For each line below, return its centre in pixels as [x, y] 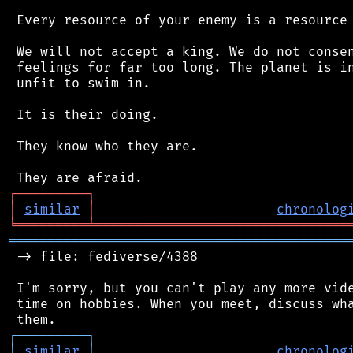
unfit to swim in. [80, 83]
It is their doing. [84, 115]
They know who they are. [103, 146]
